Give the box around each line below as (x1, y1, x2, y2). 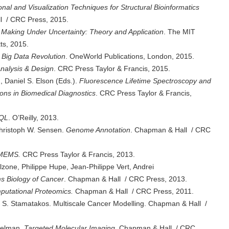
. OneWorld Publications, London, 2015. (65, 52, 194, 60)
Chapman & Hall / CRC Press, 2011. (73, 187, 194, 195)
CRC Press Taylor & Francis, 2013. (22, 150, 135, 158)
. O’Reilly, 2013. (8, 113, 59, 122)
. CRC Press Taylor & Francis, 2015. (54, 64, 170, 73)
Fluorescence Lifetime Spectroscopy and (79, 77, 211, 85)
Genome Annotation (66, 126, 130, 134)
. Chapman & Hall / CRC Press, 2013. (64, 175, 187, 183)
